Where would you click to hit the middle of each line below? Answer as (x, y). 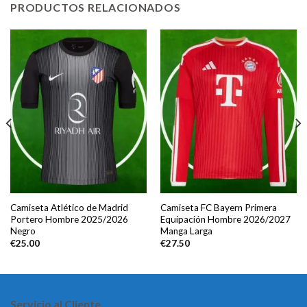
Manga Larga (186, 231)
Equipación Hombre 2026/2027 (225, 219)
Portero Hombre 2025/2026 (69, 219)
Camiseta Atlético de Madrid (69, 207)
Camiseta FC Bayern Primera (218, 207)
